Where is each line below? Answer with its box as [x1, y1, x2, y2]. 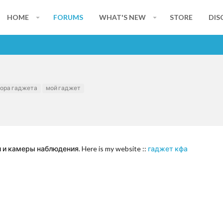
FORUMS [53, 13, 83, 21]
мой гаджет [46, 84, 81, 92]
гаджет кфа [148, 144, 188, 153]
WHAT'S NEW [99, 13, 146, 21]
